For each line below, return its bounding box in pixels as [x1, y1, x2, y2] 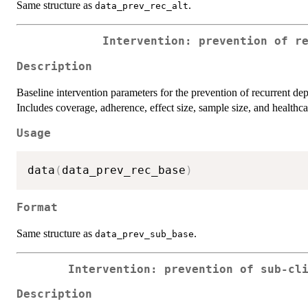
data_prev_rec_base [62, 164, 186, 177]
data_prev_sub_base [95, 228, 194, 239]
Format [16, 201, 58, 214]
